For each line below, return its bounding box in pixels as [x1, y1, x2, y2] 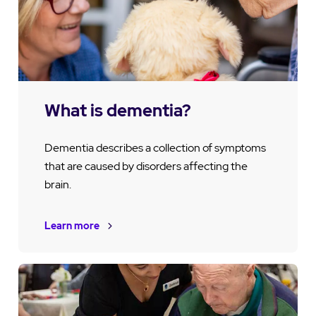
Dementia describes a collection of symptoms [44, 140, 266, 155]
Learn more [44, 219, 99, 232]
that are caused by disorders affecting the [44, 158, 248, 174]
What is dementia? [44, 99, 191, 121]
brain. [44, 176, 71, 192]
